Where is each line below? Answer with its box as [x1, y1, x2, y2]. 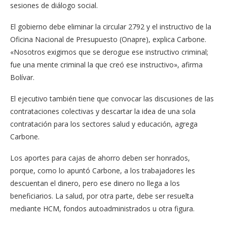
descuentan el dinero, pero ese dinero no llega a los [10, 178, 180, 188]
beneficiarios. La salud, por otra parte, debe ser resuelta [10, 191, 194, 201]
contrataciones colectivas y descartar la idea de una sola [10, 106, 196, 117]
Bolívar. [10, 72, 34, 83]
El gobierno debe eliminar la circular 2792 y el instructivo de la [10, 22, 211, 32]
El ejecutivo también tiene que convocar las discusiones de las [10, 94, 214, 104]
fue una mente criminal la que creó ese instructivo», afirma [10, 60, 203, 70]
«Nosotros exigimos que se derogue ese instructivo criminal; [10, 47, 208, 57]
